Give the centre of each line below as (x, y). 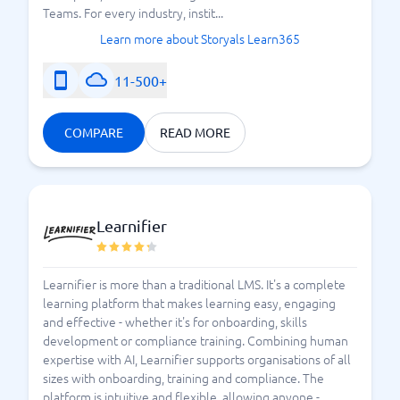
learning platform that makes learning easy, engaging (189, 303)
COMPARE (94, 132)
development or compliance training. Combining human (196, 340)
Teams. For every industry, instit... (133, 12)
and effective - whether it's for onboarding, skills (175, 321)
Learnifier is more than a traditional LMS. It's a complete (194, 284)
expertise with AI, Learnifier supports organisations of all (197, 359)
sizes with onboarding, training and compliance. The (183, 378)
